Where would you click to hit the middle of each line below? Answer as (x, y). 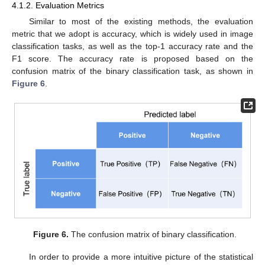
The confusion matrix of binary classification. (153, 234)
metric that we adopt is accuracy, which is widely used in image (132, 34)
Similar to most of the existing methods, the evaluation (141, 22)
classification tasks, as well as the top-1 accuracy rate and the (132, 46)
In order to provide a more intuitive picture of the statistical (141, 257)
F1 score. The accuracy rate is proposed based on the (132, 59)
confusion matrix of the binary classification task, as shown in (132, 71)
